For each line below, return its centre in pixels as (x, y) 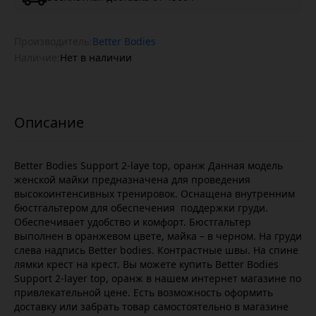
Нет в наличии (96, 57)
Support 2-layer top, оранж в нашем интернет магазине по (158, 278)
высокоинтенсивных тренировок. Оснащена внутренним (154, 194)
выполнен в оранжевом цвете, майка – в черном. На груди (158, 236)
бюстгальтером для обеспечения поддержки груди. (141, 208)
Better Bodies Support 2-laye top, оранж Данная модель (148, 165)
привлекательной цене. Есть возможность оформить (144, 292)
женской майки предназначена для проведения (132, 180)
